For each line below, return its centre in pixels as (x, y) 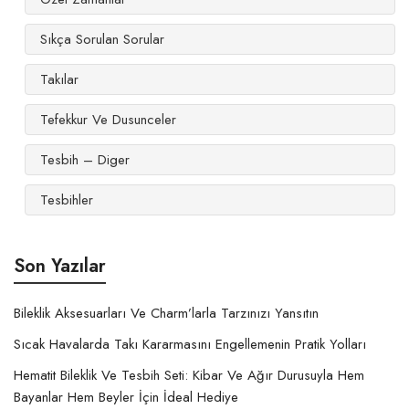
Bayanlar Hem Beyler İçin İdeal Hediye (126, 397)
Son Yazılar (60, 266)
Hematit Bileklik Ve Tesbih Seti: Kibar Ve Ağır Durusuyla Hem (189, 375)
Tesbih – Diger (85, 159)
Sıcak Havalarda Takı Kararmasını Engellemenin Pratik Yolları (190, 344)
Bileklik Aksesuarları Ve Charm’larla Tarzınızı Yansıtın (166, 313)
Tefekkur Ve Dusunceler (108, 119)
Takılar (59, 79)
